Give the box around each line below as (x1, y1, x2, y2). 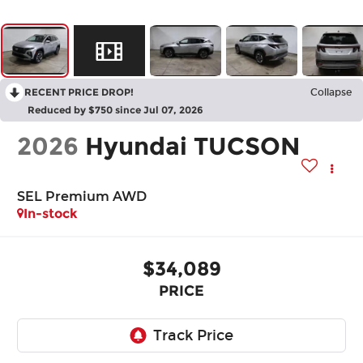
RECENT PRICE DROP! (24, 86, 134, 99)
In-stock (23, 206, 79, 222)
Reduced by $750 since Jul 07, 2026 (28, 104, 203, 117)
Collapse (310, 87, 352, 99)
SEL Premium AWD (17, 189, 147, 205)
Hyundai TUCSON (85, 131, 301, 162)
